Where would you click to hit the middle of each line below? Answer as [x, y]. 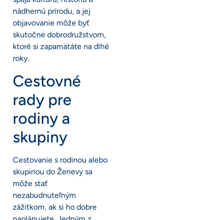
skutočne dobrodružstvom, [59, 35]
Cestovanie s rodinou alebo [60, 160]
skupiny [40, 137]
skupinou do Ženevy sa [53, 171]
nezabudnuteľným [44, 195]
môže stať [30, 183]
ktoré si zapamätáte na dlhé [61, 47]
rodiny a [41, 118]
